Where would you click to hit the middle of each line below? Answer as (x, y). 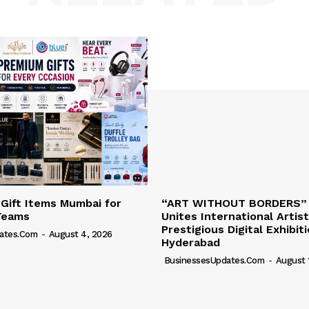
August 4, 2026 (80, 235)
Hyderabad (191, 243)
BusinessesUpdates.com (214, 261)
